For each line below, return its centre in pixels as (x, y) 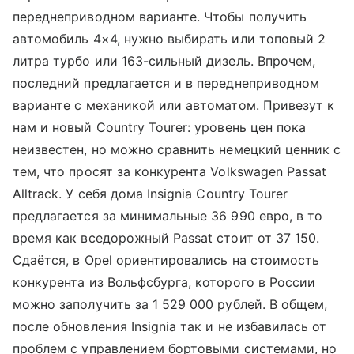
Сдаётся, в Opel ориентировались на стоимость (166, 260)
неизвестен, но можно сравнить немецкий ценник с (177, 149)
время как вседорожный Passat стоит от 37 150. (166, 237)
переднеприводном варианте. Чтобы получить (160, 16)
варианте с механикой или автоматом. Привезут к (174, 105)
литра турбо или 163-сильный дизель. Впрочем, (164, 60)
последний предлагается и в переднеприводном (166, 83)
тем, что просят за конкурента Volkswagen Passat (170, 171)
